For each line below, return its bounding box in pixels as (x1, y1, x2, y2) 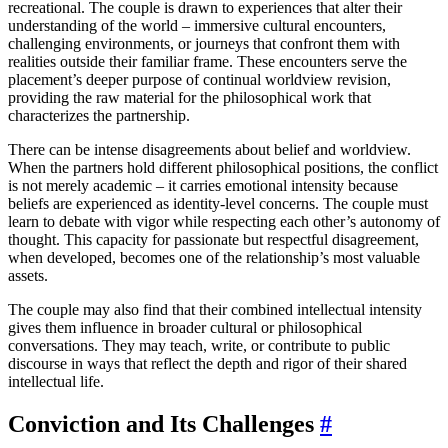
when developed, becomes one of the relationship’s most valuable (8, 248, 420, 266)
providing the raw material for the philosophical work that (8, 88, 371, 106)
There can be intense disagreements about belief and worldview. (8, 140, 411, 158)
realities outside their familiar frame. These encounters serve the (8, 52, 407, 70)
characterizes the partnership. (8, 106, 190, 124)
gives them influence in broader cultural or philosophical (8, 318, 362, 336)
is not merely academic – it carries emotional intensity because (8, 176, 398, 194)
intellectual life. (8, 372, 104, 390)
